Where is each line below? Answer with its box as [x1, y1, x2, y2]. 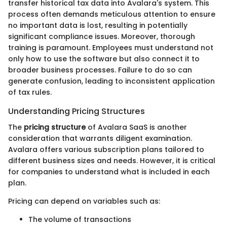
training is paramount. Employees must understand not [8, 43, 213, 53]
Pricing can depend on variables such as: [8, 196, 160, 207]
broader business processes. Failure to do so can [8, 65, 192, 75]
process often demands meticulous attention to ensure [8, 9, 215, 20]
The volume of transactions [28, 214, 131, 225]
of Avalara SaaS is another [86, 122, 187, 133]
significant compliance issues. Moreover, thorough [8, 31, 195, 42]
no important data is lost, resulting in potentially [8, 20, 187, 31]
